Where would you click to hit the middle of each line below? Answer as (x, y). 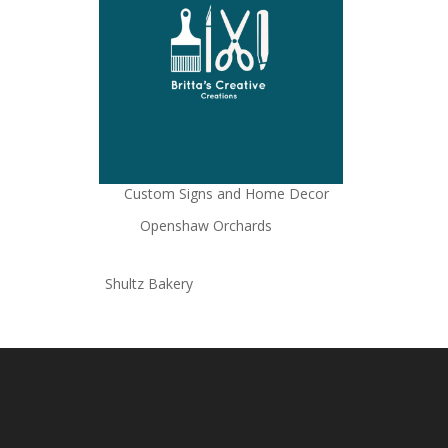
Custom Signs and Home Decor (226, 194)
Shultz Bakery (148, 284)
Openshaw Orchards (205, 226)
